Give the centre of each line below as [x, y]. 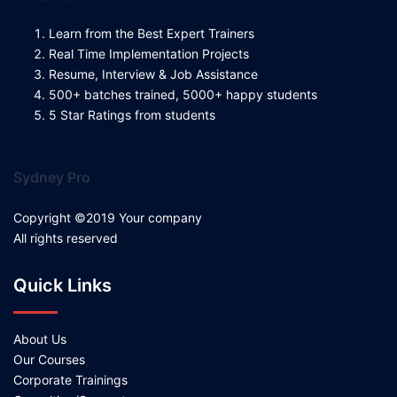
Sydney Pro [52, 177]
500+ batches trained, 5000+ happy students [183, 94]
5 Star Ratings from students [132, 115]
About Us [40, 339]
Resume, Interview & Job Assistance [153, 74]
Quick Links [62, 285]
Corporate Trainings [70, 380]
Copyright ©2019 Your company [108, 218]
